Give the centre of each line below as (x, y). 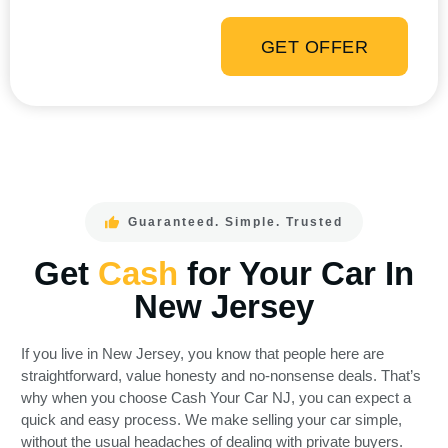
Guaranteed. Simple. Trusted (235, 222)
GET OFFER (314, 46)
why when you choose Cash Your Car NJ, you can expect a (216, 398)
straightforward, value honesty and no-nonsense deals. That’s (221, 376)
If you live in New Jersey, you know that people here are (202, 354)
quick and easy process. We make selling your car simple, (211, 420)
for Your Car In (300, 274)
